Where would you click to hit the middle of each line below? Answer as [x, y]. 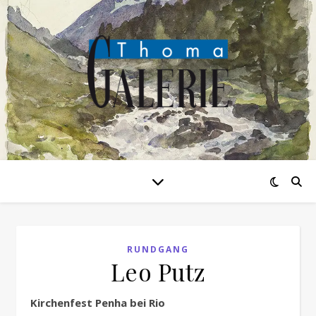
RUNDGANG [158, 249]
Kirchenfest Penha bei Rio [101, 303]
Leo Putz [158, 272]
